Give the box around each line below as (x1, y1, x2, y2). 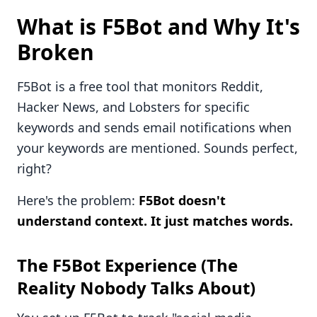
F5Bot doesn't (139, 192, 226, 209)
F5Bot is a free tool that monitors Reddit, (17, 78, 263, 95)
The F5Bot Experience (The (17, 253, 238, 277)
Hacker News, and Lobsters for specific (17, 98, 250, 115)
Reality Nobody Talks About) (17, 276, 255, 299)
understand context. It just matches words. (17, 212, 293, 229)
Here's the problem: (17, 192, 139, 209)
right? (17, 160, 52, 177)
